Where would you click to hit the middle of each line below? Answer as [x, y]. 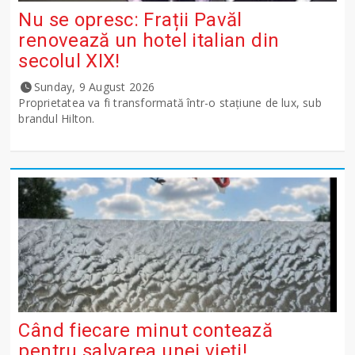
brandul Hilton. [73, 119]
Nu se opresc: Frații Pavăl [130, 20]
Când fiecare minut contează [146, 331]
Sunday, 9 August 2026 [95, 87]
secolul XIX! [69, 61]
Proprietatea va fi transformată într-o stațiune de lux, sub [170, 103]
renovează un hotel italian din [149, 41]
